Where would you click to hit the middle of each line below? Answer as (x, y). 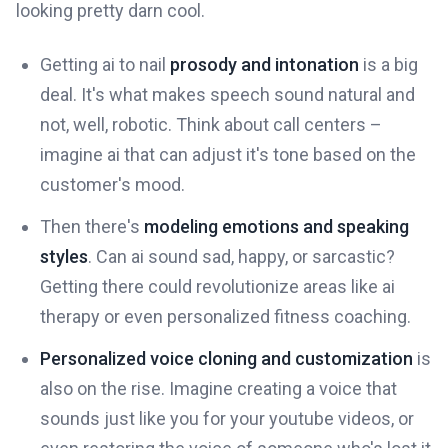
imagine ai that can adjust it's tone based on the (228, 155)
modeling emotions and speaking (276, 227)
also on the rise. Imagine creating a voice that (218, 389)
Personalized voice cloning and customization (226, 359)
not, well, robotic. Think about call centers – (211, 125)
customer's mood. (112, 185)
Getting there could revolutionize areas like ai (217, 287)
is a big (388, 65)
